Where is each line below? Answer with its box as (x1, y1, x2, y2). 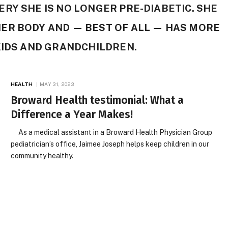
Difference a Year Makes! (11, 108, 133, 121)
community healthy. (11, 152, 74, 160)
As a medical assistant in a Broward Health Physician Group (11, 128, 213, 136)
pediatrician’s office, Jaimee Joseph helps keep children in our (11, 140, 210, 148)
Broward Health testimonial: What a (11, 94, 184, 107)
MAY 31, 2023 (40, 81, 74, 87)
